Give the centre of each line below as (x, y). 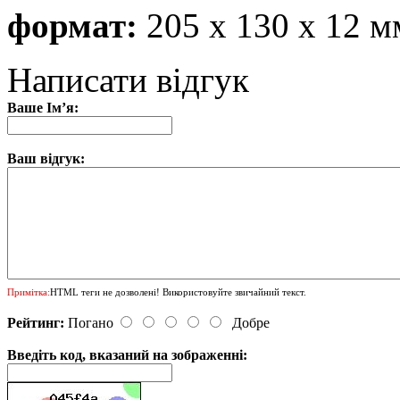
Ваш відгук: (46, 158)
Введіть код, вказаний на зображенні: (127, 354)
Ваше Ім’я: (43, 107)
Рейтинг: (36, 322)
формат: (72, 25)
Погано (91, 322)
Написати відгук (128, 79)
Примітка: (29, 292)
